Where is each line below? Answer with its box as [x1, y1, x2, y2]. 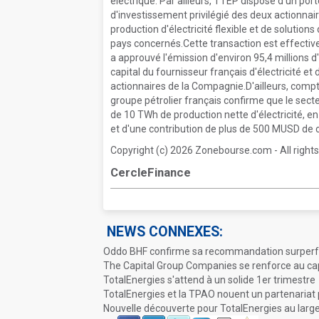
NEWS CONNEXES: [107, 224, 223, 240]
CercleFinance [110, 165, 191, 179]
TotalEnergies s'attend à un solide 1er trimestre [103, 274, 315, 286]
